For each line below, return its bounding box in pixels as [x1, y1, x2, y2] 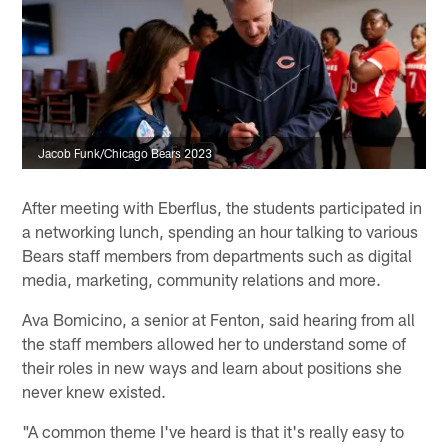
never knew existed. [22, 381, 167, 402]
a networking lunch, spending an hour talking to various [22, 221, 419, 242]
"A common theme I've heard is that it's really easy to [22, 421, 405, 442]
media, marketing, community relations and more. [22, 269, 382, 290]
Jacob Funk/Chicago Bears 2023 [38, 145, 213, 160]
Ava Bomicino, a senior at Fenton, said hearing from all [22, 309, 416, 330]
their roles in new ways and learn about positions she [22, 357, 403, 378]
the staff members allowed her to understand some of [22, 333, 407, 354]
